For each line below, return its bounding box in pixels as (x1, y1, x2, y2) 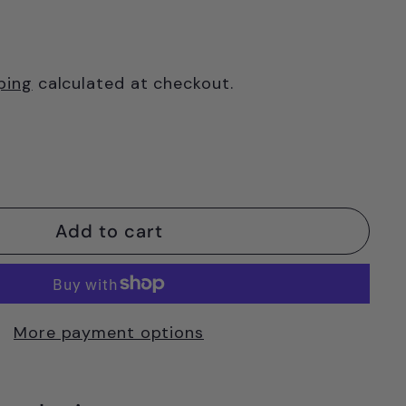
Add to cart (54, 219, 163, 243)
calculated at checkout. (32, 72, 234, 94)
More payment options (14, 322, 204, 343)
